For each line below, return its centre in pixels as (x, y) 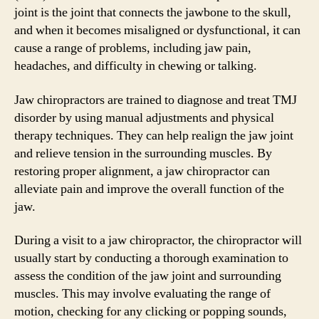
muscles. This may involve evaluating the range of (142, 294)
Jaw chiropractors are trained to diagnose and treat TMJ (156, 100)
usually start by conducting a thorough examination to (151, 258)
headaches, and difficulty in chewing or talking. (136, 66)
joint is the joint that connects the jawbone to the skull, (153, 12)
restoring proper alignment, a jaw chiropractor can (142, 171)
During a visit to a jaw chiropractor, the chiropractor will (158, 240)
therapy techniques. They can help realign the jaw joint (154, 135)
